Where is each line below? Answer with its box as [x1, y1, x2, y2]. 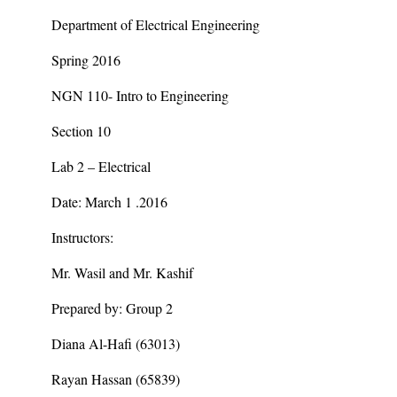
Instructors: [51, 228, 113, 246]
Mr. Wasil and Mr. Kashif [51, 263, 193, 282]
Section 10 [51, 121, 111, 140]
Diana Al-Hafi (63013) [51, 334, 180, 353]
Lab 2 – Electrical [51, 157, 151, 175]
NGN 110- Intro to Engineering [51, 86, 229, 105]
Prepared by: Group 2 [51, 299, 173, 317]
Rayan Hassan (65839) [51, 370, 180, 388]
